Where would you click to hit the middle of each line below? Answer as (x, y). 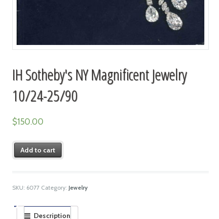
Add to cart (38, 150)
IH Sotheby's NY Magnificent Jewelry (99, 74)
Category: (55, 187)
